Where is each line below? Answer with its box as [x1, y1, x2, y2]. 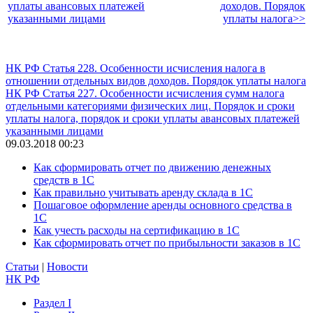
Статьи [6, 260, 39, 272]
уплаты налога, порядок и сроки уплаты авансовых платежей [6, 112, 300, 124]
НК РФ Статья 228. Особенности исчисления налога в [6, 61, 265, 74]
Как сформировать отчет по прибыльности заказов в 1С [34, 236, 300, 249]
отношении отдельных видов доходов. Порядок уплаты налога [6, 74, 306, 87]
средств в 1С [34, 173, 94, 186]
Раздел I [34, 296, 71, 309]
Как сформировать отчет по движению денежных [34, 161, 271, 173]
